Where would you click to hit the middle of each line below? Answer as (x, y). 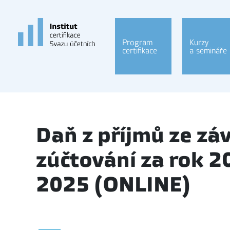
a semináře (208, 51)
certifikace (140, 51)
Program (137, 43)
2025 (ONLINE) (113, 185)
